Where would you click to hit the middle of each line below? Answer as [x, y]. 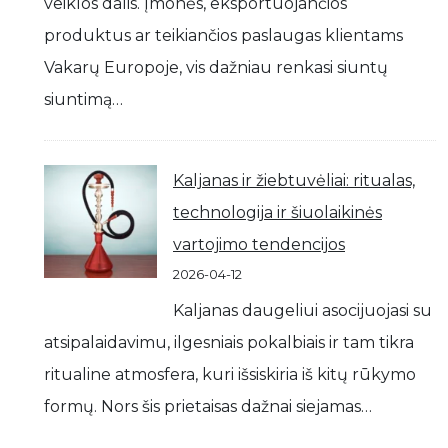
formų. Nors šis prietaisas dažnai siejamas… [208, 406]
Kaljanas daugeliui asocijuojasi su [302, 310]
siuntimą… [83, 99]
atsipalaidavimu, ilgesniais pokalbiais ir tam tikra [229, 342]
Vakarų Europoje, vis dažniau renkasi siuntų [216, 67]
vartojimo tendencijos [259, 244]
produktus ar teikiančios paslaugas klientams [223, 35]
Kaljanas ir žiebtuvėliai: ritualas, [294, 180]
